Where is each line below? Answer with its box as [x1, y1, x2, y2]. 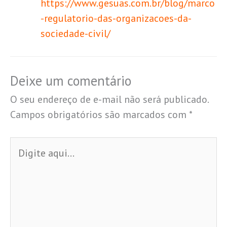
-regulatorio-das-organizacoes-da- [41, 11, 192, 25]
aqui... [10, 153, 36, 166]
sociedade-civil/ [41, 26, 116, 40]
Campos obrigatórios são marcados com [10, 107, 189, 121]
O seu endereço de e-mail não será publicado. [10, 92, 208, 106]
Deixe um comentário [10, 71, 131, 89]
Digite [10, 137, 37, 151]
